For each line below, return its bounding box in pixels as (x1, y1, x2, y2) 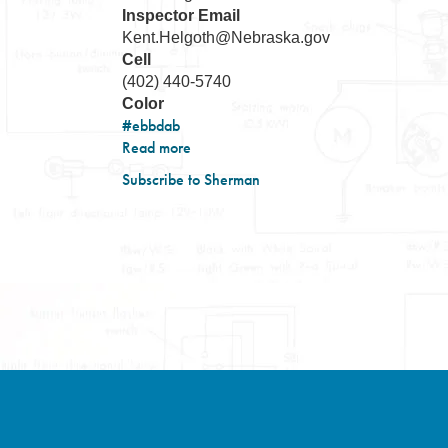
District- (191, 159, 240, 180)
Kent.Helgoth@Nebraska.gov (122, 29, 330, 46)
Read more (122, 137, 191, 158)
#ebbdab (122, 115, 180, 136)
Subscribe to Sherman (122, 169, 260, 190)
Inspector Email (122, 7, 240, 24)
